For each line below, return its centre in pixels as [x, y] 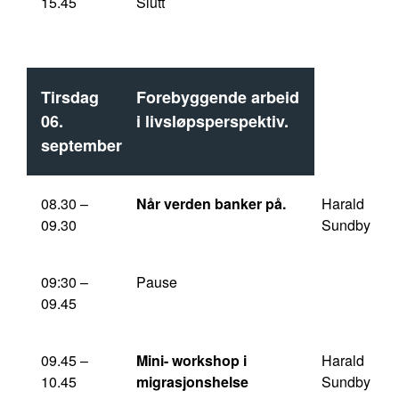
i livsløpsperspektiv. [212, 121]
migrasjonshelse [192, 382]
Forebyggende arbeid [218, 97]
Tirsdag [70, 97]
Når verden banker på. [211, 204]
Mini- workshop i [191, 360]
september [81, 145]
